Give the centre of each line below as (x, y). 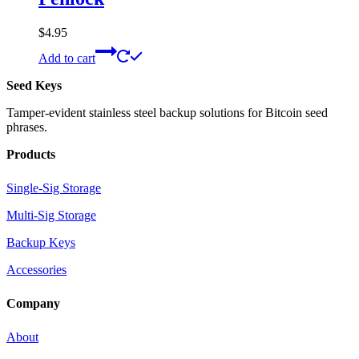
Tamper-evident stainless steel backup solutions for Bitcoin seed (167, 112)
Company (33, 303)
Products (31, 154)
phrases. (27, 127)
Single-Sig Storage (54, 188)
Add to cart (67, 58)
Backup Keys (41, 242)
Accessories (36, 269)
